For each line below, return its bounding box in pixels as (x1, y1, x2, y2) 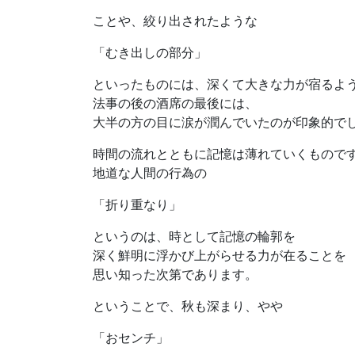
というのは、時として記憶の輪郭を (93, 228, 296, 245)
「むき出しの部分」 (93, 44, 207, 61)
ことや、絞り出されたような (93, 13, 258, 29)
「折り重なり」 (93, 197, 181, 213)
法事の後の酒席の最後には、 (93, 95, 258, 112)
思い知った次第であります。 (93, 266, 258, 283)
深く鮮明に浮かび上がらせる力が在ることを (93, 247, 346, 264)
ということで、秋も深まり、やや (93, 298, 283, 315)
